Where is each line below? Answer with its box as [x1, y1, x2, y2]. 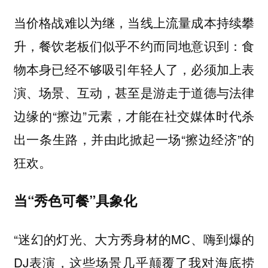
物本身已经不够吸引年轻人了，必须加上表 [13, 59, 255, 78]
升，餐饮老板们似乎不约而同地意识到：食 [13, 36, 255, 54]
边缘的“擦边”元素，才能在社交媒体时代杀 [13, 106, 255, 124]
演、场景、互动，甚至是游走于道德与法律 [13, 83, 255, 101]
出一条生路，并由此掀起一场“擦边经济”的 [13, 129, 255, 148]
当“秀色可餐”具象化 [13, 190, 137, 211]
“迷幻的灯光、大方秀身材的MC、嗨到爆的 [13, 229, 255, 248]
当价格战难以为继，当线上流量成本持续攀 [13, 13, 255, 31]
